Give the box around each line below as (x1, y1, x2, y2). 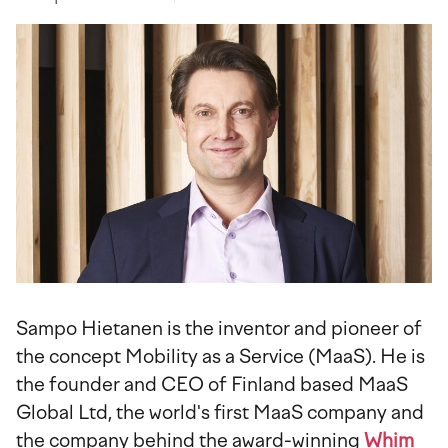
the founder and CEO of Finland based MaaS (16, 373, 408, 397)
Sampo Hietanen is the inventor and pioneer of (16, 317, 422, 341)
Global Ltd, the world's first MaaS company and (16, 401, 424, 425)
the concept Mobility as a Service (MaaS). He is (16, 345, 425, 369)
